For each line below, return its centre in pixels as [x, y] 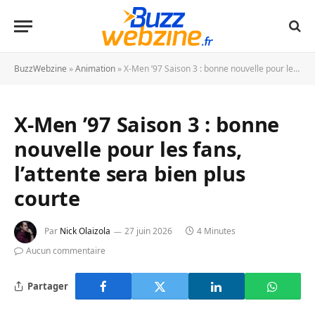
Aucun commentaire [66, 251]
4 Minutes [216, 231]
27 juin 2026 [148, 231]
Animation [95, 69]
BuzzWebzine [40, 69]
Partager [48, 286]
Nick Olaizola [85, 231]
